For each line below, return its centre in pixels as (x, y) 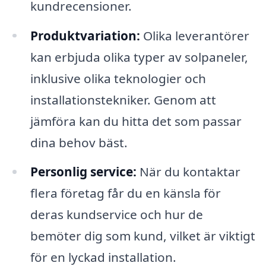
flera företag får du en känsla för (125, 193)
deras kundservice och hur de (116, 215)
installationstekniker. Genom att (123, 99)
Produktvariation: (85, 35)
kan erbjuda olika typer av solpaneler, (139, 57)
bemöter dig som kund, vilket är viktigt (142, 236)
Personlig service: (83, 172)
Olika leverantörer (194, 35)
